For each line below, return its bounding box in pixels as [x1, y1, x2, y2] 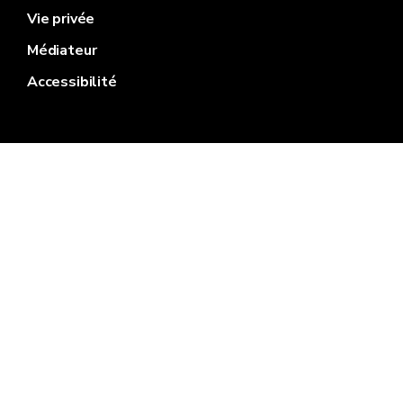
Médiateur [27, 40, 97, 60]
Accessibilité [27, 72, 117, 92]
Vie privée [27, 9, 95, 29]
